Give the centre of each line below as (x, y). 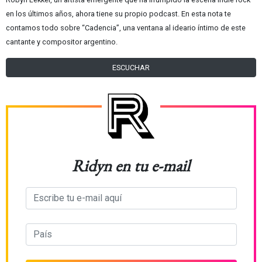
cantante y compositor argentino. (62, 42)
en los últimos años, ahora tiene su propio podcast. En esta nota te (118, 13)
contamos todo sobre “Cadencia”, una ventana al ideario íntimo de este (126, 27)
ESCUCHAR (131, 67)
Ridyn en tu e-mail (131, 165)
